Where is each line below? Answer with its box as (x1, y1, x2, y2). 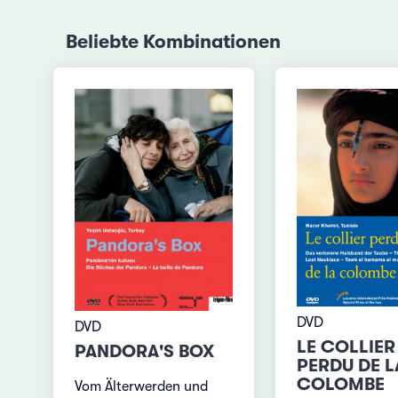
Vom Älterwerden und (75, 378, 209, 395)
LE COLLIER (296, 336, 395, 357)
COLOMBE (296, 373, 385, 394)
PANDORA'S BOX (75, 341, 215, 362)
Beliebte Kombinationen (65, 30, 281, 52)
